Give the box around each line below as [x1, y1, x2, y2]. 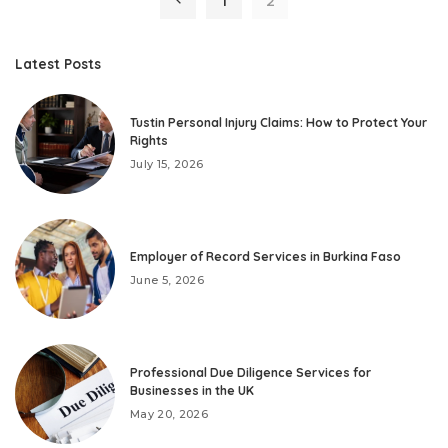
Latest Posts [15, 54, 101, 72]
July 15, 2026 [130, 157, 204, 172]
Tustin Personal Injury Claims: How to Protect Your [130, 115, 427, 131]
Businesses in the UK [130, 383, 254, 399]
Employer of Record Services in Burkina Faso [130, 249, 401, 265]
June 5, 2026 [130, 273, 205, 288]
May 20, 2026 [130, 407, 209, 422]
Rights [130, 133, 168, 149]
